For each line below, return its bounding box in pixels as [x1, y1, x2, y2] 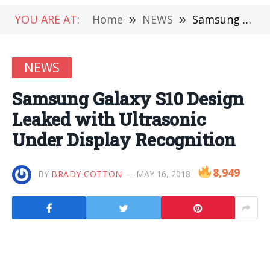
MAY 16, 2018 [136, 168, 190, 180]
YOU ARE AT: [15, 12, 80, 27]
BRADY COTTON [51, 168, 122, 180]
